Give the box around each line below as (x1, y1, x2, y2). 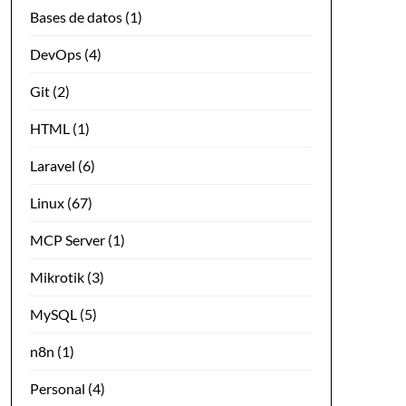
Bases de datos (29, 7, 122, 25)
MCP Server (29, 230, 105, 248)
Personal (29, 379, 85, 397)
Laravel (29, 156, 75, 174)
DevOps (29, 44, 82, 63)
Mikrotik (29, 267, 84, 285)
